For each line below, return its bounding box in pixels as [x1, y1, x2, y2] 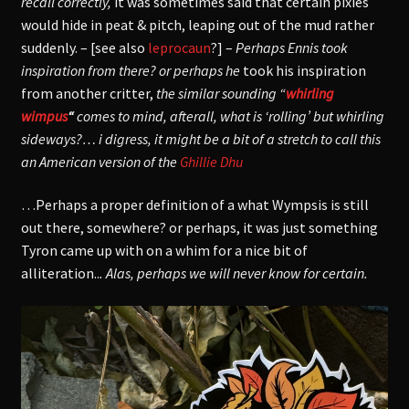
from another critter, [20, 83, 153, 102]
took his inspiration [239, 60, 366, 79]
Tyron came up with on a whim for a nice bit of [20, 241, 308, 260]
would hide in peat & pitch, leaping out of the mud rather [20, 15, 374, 34]
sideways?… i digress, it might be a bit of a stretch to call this [20, 129, 381, 148]
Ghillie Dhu [179, 152, 243, 171]
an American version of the [20, 152, 180, 171]
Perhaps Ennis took [235, 37, 348, 57]
